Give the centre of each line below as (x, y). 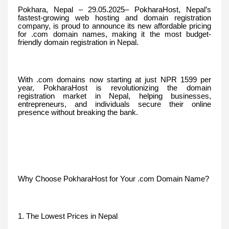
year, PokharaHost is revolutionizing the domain (114, 88)
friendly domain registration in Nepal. (78, 42)
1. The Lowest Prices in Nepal (68, 216)
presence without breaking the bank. (78, 112)
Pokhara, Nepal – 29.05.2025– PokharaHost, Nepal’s (114, 9)
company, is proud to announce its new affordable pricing (114, 26)
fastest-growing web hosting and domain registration (114, 18)
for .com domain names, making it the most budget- (114, 34)
